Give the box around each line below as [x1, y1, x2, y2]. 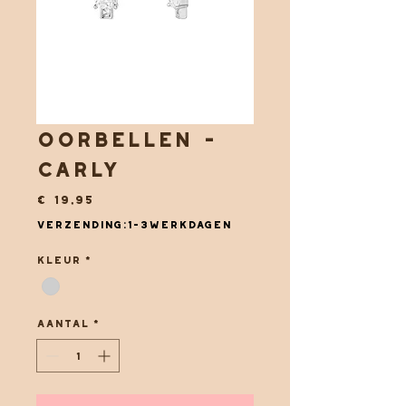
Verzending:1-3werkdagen [36, 219, 231, 229]
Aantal [36, 318, 89, 329]
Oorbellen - [36, 129, 216, 150]
